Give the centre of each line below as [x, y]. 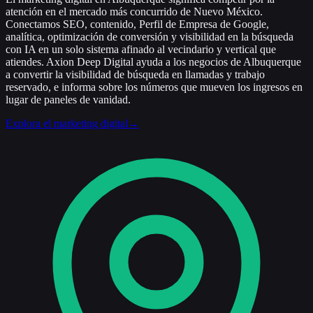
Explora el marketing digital [67, 123]
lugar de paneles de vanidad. [68, 99]
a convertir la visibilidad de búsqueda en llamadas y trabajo [135, 74]
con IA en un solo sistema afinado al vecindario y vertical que [141, 49]
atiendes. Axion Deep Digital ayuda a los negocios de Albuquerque [153, 61]
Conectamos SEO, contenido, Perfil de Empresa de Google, [137, 24]
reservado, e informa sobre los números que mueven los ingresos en [154, 87]
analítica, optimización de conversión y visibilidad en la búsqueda [150, 36]
